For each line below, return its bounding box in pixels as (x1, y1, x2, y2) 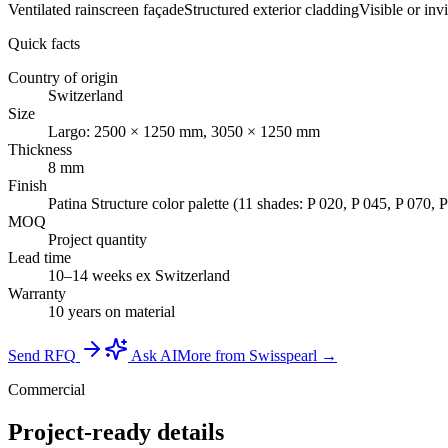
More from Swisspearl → (177, 346, 337, 364)
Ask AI (131, 346, 177, 364)
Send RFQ (8, 346, 76, 364)
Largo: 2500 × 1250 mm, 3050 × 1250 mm (48, 122, 320, 140)
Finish (8, 176, 47, 194)
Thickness (8, 140, 72, 158)
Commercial (8, 380, 85, 398)
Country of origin (8, 68, 118, 86)
